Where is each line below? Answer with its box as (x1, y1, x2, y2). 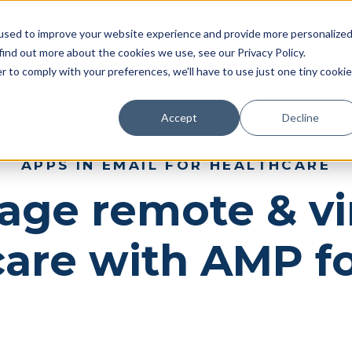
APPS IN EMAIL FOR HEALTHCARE (20, 157, 332, 173)
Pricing (22, 25, 65, 42)
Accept (161, 110, 198, 124)
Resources (191, 25, 257, 42)
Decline (281, 110, 319, 124)
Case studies (89, 25, 167, 42)
